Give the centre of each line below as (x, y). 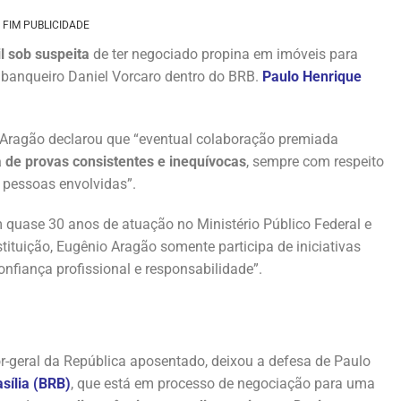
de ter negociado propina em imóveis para (224, 54)
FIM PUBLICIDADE (46, 25)
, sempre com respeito (315, 161)
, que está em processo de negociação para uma (223, 383)
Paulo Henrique (312, 76)
